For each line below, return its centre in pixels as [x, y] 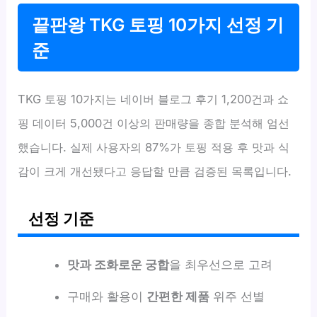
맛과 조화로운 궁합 [118, 265]
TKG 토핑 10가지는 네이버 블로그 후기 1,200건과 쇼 [154, 99]
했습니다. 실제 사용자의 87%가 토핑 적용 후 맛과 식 [154, 148]
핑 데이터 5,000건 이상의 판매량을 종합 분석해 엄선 [154, 123]
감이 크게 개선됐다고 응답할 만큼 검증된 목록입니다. [155, 172]
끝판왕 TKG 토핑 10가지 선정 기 [158, 25]
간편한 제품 [178, 297]
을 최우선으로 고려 [220, 265]
